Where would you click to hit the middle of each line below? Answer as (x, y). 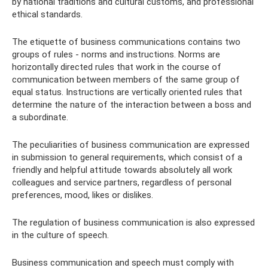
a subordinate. (40, 117)
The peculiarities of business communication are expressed (131, 144)
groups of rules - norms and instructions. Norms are (116, 54)
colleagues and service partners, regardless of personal (122, 182)
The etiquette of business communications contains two (126, 42)
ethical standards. (47, 14)
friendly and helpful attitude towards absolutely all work (122, 170)
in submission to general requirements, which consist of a (127, 157)
